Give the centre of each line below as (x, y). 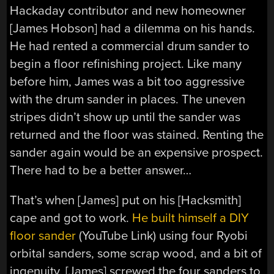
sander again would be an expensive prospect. (137, 152)
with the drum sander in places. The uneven (128, 99)
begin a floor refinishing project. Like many (126, 64)
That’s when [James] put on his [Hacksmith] (126, 201)
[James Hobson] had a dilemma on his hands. (133, 28)
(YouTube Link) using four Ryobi (162, 236)
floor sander (43, 236)
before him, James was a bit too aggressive (128, 81)
